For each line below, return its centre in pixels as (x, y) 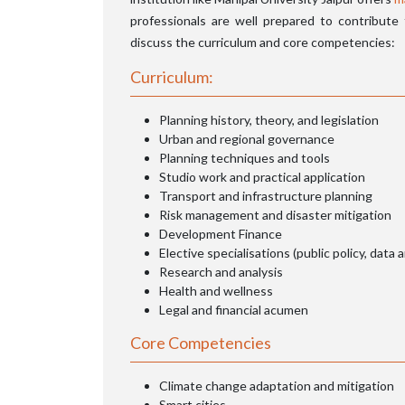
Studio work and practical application (262, 176)
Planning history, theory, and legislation (269, 119)
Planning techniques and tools (245, 157)
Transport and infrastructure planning (266, 195)
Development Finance (221, 233)
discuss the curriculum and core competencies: (263, 42)
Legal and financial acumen (234, 309)
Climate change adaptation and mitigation (277, 385)
